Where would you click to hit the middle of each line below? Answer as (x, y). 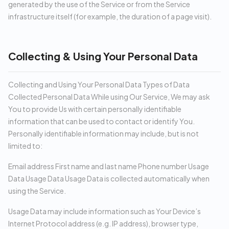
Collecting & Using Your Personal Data (103, 56)
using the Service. (37, 191)
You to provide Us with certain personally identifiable (95, 109)
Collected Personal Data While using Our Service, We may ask (109, 97)
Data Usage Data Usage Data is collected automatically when (109, 178)
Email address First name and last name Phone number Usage (109, 166)
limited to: (25, 146)
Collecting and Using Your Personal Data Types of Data (99, 84)
